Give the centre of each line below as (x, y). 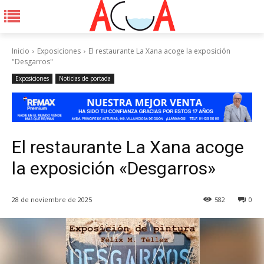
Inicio (21, 51)
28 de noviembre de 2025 (52, 199)
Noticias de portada (85, 78)
